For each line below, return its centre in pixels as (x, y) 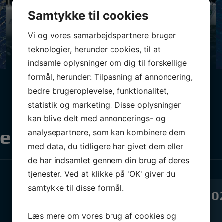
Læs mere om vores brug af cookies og (102, 215)
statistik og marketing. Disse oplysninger (104, 104)
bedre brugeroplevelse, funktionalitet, (98, 90)
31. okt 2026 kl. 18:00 (162, 211)
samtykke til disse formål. (76, 188)
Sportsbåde (111, 41)
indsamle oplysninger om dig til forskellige (107, 63)
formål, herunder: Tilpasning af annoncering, (110, 77)
